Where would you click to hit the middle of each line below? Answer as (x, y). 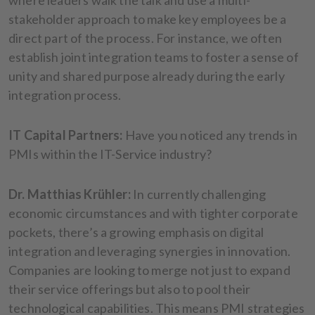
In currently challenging (199, 194)
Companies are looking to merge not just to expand (149, 270)
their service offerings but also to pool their (130, 289)
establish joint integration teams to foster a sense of (154, 57)
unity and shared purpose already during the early (147, 76)
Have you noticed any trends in (210, 135)
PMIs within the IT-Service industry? (111, 154)
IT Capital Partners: (66, 135)
